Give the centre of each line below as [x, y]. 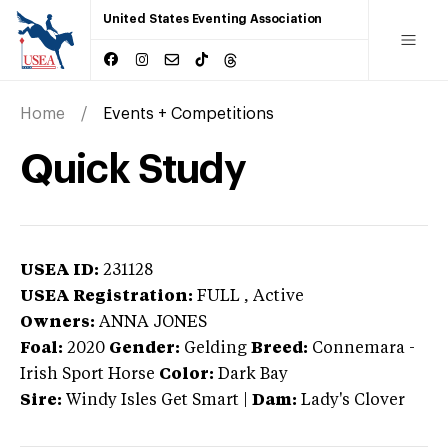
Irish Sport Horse [87, 374]
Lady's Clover [353, 400]
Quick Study [133, 169]
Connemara [358, 348]
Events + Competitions [188, 113]
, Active [274, 296]
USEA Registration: [106, 296]
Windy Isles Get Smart [152, 400]
